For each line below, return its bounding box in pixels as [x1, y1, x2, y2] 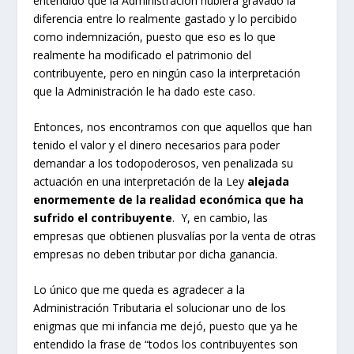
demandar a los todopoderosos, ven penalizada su [33, 155, 294, 171]
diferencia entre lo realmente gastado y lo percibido [33, 10, 298, 26]
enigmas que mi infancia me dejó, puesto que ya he [33, 318, 299, 334]
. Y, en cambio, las [172, 209, 269, 225]
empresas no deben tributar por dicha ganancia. [33, 246, 278, 262]
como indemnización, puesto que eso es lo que [33, 28, 277, 44]
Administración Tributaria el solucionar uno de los [33, 300, 287, 316]
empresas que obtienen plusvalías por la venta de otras [33, 228, 317, 243]
